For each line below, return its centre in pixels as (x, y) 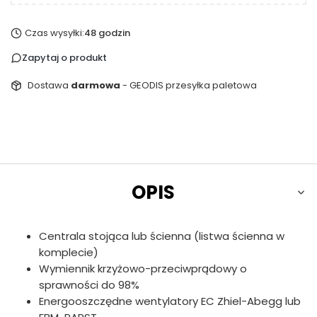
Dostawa (49, 86)
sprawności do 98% (89, 285)
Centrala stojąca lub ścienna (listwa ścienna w (162, 236)
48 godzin (107, 33)
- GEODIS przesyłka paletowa (189, 86)
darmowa (96, 86)
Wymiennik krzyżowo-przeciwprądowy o (143, 269)
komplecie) (69, 253)
